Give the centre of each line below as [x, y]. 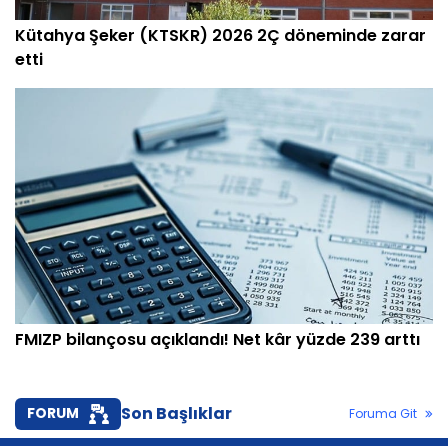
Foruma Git [383, 413]
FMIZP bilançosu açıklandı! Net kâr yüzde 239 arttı [217, 339]
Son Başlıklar [176, 413]
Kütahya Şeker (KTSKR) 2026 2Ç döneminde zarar [220, 36]
